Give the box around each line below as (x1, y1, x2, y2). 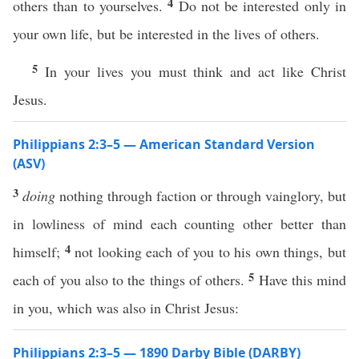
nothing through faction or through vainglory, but (55, 186, 346, 205)
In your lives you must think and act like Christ (44, 62, 347, 81)
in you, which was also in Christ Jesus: (13, 298, 239, 317)
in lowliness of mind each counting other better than (13, 214, 346, 233)
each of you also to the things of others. (13, 270, 249, 289)
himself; (13, 242, 65, 261)
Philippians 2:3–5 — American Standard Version (13, 135, 315, 153)
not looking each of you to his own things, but (75, 242, 347, 261)
